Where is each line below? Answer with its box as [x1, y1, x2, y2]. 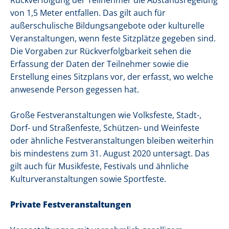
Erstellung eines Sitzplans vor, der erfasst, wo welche [10, 71, 213, 83]
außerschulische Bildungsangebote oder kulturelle [10, 20, 204, 32]
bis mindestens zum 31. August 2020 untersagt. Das [10, 148, 210, 159]
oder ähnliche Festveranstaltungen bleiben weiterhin [10, 135, 214, 147]
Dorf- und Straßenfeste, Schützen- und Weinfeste [10, 122, 199, 134]
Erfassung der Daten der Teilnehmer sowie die [10, 58, 189, 70]
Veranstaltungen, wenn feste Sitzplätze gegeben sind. [10, 33, 216, 44]
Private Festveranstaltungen [10, 199, 131, 211]
